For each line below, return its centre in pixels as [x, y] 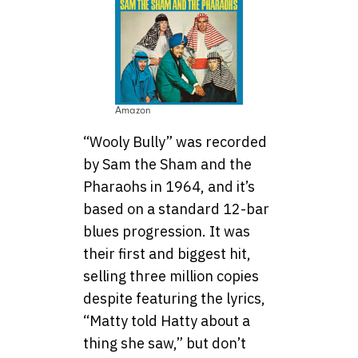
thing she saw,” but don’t [165, 343]
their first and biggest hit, [167, 253]
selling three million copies [171, 276]
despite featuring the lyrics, [174, 298]
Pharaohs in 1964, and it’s [169, 186]
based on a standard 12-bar [176, 209]
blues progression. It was [167, 231]
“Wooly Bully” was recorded [175, 141]
